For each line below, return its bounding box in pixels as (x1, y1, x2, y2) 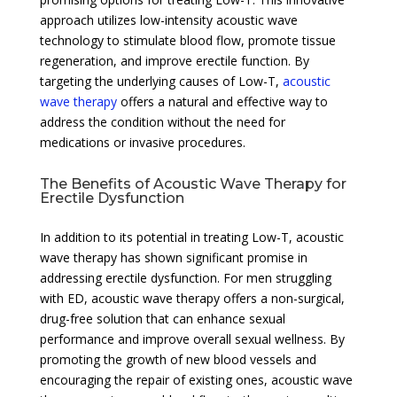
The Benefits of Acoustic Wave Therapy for (39, 175, 346, 192)
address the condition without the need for (39, 113, 285, 130)
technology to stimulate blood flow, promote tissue (39, 31, 336, 49)
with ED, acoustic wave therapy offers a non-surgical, (39, 289, 345, 307)
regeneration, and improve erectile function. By (39, 51, 309, 69)
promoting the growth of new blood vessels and (39, 350, 316, 368)
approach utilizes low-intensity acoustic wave (39, 11, 298, 28)
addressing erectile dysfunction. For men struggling (39, 269, 331, 286)
